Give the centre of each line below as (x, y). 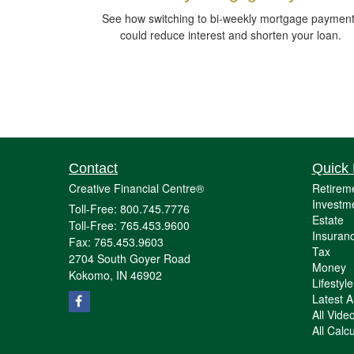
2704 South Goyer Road (130, 259)
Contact (93, 169)
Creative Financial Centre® (136, 188)
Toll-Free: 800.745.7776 (129, 209)
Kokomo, (91, 275)
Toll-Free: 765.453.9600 (129, 226)
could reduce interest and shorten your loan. (231, 35)
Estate (328, 220)
